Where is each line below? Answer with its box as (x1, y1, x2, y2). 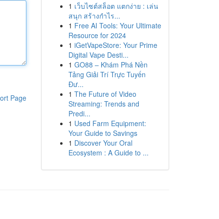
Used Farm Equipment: (74, 118, 146, 128)
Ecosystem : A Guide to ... (68, 148, 149, 157)
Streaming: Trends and (68, 99, 139, 109)
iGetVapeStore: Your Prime (74, 40, 157, 50)
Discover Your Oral (74, 138, 132, 148)
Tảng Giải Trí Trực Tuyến (68, 69, 146, 79)
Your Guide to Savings (68, 128, 137, 138)
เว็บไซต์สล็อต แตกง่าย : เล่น (74, 1, 158, 11)
